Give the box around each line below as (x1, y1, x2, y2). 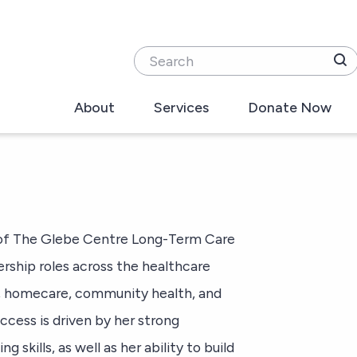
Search (133, 47, 170, 64)
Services (154, 98, 210, 116)
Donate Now (248, 98, 332, 116)
